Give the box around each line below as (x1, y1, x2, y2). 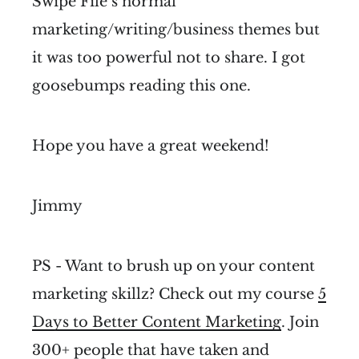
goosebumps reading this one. (32, 77, 251, 95)
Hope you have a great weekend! (32, 137, 269, 155)
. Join (281, 313, 319, 332)
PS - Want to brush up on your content (32, 257, 315, 276)
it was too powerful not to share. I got (32, 49, 305, 67)
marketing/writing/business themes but (32, 21, 320, 39)
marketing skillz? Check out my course (32, 285, 318, 304)
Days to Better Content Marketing (32, 313, 281, 332)
